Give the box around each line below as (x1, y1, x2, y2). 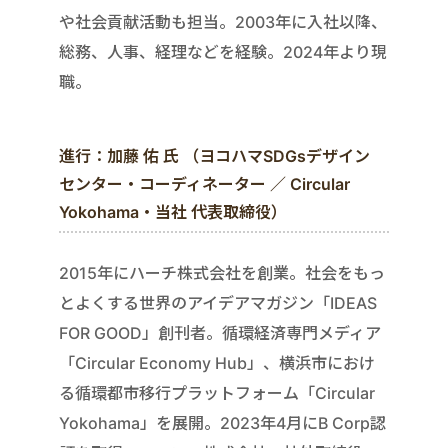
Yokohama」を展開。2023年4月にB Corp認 (59, 412, 386, 433)
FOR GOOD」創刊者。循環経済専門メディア (59, 322, 381, 343)
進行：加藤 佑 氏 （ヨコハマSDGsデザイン (59, 145, 370, 166)
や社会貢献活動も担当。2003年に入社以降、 (59, 11, 387, 32)
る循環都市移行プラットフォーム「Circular (59, 382, 375, 403)
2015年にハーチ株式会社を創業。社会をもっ (59, 262, 385, 283)
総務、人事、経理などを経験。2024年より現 (59, 41, 387, 62)
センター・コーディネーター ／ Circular (59, 173, 350, 194)
